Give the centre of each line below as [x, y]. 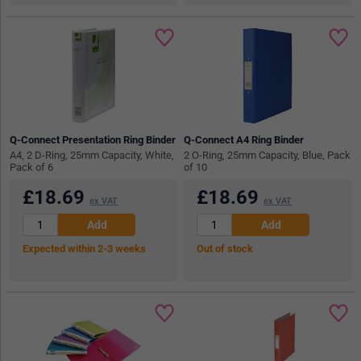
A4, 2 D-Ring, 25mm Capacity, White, [92, 156]
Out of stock [225, 249]
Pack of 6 [32, 168]
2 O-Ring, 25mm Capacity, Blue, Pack [268, 156]
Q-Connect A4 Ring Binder [244, 140]
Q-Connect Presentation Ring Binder [93, 140]
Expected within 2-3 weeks [85, 249]
